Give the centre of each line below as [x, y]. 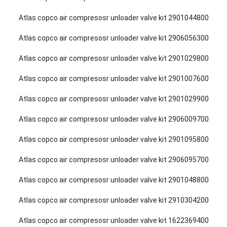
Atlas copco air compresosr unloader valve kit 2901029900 [114, 99]
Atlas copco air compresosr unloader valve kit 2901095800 [114, 139]
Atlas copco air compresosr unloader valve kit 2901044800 [114, 18]
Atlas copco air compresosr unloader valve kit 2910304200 [114, 200]
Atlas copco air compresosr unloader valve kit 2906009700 [114, 119]
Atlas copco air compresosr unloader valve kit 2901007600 [114, 79]
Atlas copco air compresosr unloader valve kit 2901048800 [114, 180]
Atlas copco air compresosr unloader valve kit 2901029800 [114, 58]
